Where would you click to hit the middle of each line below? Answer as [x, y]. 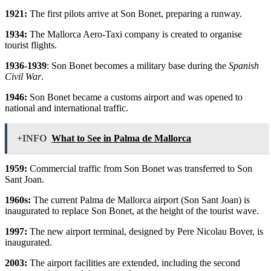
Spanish [244, 65]
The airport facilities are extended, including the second [134, 263]
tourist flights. [31, 45]
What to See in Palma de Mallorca [121, 138]
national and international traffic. [67, 108]
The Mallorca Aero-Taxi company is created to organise [135, 34]
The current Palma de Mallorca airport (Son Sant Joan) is [140, 200]
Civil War [23, 76]
